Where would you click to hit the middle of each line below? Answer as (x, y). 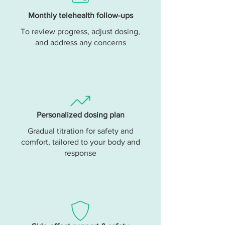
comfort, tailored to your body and (80, 142)
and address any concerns (80, 42)
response (80, 153)
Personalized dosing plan (80, 115)
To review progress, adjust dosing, (80, 31)
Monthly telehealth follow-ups (80, 15)
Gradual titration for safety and (80, 131)
